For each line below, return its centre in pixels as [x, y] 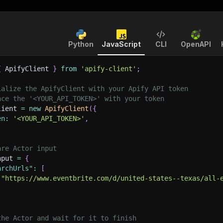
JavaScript [121, 44]
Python [81, 44]
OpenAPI [196, 44]
